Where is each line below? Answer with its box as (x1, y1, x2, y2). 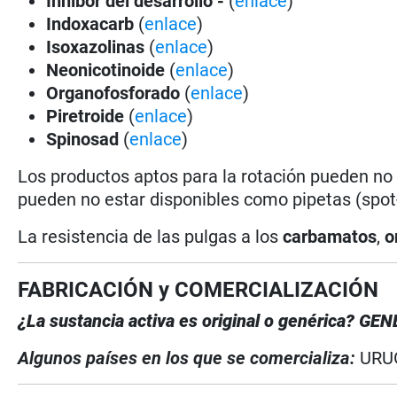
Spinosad (46, 128, 124, 150)
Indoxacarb (46, 12, 135, 35)
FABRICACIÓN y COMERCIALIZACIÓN (18, 276, 379, 302)
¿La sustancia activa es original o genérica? (18, 309, 355, 331)
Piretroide (46, 105, 125, 127)
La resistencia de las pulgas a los (18, 225, 284, 247)
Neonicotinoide (46, 58, 170, 81)
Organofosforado (46, 82, 185, 104)
